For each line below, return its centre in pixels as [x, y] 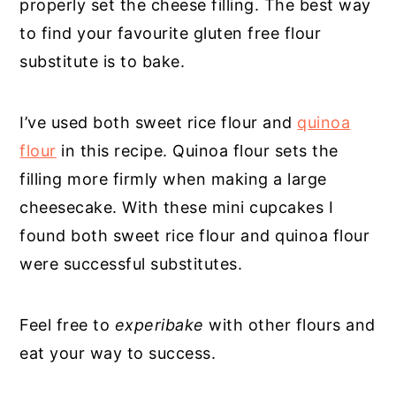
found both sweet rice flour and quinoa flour [195, 235]
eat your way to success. [118, 353]
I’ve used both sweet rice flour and [159, 122]
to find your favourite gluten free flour [171, 33]
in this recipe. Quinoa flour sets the [200, 150]
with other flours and [289, 324]
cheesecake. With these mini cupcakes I [177, 207]
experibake [159, 324]
